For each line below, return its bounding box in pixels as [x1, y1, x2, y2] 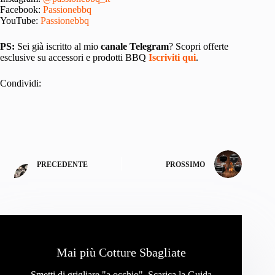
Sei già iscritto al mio [15, 41, 101, 52]
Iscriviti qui [149, 52, 196, 63]
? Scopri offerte [169, 41, 228, 52]
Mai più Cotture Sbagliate [56, 245, 186, 259]
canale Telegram [101, 41, 169, 52]
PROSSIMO [166, 160, 206, 169]
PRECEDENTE [37, 160, 88, 169]
